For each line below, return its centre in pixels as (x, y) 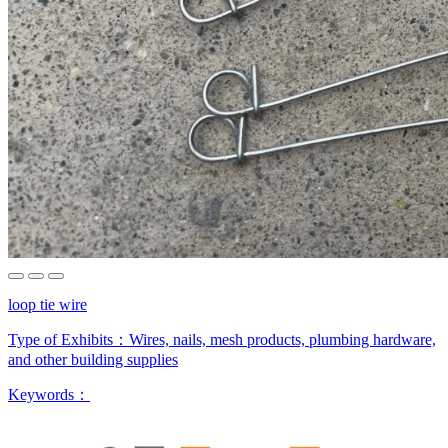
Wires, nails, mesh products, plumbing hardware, (282, 339)
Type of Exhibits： (68, 339)
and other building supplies (93, 359)
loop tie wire (47, 304)
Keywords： (49, 394)
